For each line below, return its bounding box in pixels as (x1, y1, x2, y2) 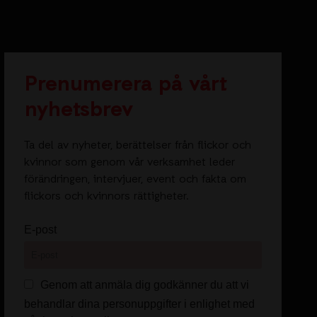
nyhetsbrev (25, 96, 134, 125)
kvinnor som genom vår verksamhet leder (23, 155, 235, 171)
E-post (24, 224, 57, 236)
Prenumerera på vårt (25, 71, 228, 100)
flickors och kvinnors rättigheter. (23, 189, 189, 205)
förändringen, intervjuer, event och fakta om (23, 172, 246, 188)
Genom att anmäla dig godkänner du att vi (40, 279, 250, 292)
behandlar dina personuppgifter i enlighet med (24, 298, 255, 311)
